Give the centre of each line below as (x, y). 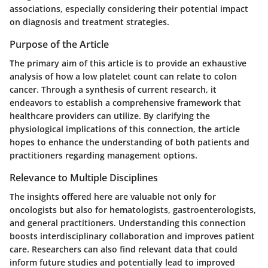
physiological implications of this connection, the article (125, 129)
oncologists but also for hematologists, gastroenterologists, (133, 209)
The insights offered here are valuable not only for (113, 196)
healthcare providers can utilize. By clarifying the (110, 115)
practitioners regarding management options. (103, 155)
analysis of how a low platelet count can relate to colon (123, 76)
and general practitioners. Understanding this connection (128, 223)
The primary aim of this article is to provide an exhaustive (128, 63)
